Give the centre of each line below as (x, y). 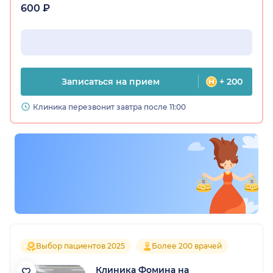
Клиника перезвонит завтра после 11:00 (109, 107)
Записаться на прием (111, 82)
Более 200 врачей (187, 246)
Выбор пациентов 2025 (80, 246)
